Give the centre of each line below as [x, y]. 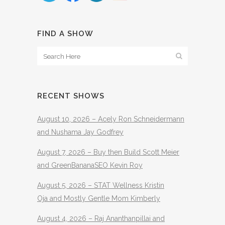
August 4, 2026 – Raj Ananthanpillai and [101, 218]
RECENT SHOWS [71, 96]
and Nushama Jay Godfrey [80, 132]
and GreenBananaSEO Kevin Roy [90, 165]
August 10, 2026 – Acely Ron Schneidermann [111, 119]
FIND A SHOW [65, 34]
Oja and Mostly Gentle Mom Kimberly [99, 198]
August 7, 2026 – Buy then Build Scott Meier [108, 152]
